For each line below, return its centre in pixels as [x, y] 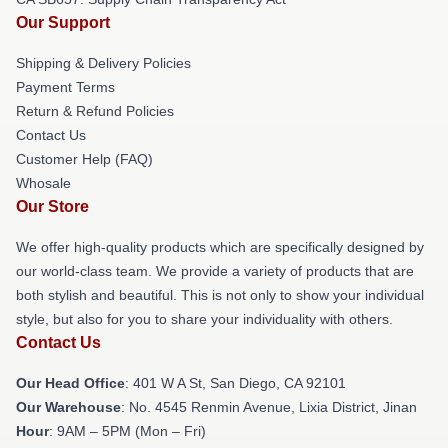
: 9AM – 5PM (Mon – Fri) [127, 431]
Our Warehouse [68, 407]
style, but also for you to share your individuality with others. [204, 319]
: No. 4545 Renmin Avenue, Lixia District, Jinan [269, 407]
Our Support [63, 22]
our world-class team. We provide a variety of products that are [215, 271]
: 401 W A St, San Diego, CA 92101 [235, 383]
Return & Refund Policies [95, 111]
